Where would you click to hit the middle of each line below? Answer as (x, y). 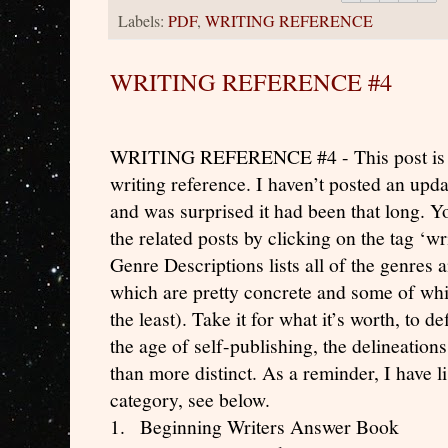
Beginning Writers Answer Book (269, 427)
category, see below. (190, 400)
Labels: (143, 20)
